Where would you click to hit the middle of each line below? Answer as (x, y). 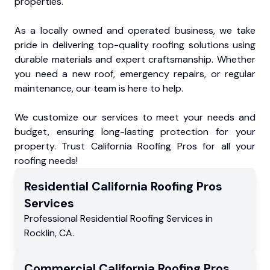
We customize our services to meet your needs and (135, 118)
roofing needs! (46, 161)
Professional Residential (77, 219)
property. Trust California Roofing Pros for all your (135, 146)
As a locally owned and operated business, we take (135, 31)
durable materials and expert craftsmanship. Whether (135, 60)
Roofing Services (167, 219)
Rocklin (39, 233)
